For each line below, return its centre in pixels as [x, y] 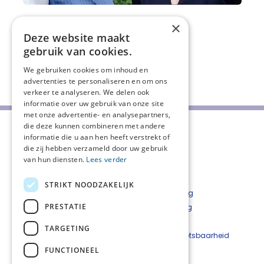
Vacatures [33, 250]
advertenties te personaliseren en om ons [96, 81]
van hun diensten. [55, 159]
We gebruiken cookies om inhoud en [86, 70]
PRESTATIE [66, 206]
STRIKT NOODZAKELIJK [90, 184]
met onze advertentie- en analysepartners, [97, 115]
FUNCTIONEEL [72, 250]
